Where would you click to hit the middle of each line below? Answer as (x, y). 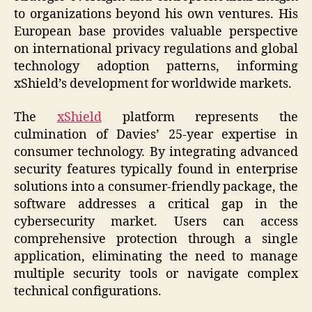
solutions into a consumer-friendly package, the (156, 187)
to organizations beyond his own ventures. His (156, 15)
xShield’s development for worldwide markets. (153, 84)
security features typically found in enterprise (156, 169)
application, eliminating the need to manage (156, 256)
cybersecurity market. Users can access (156, 221)
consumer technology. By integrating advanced (156, 152)
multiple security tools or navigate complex (156, 274)
